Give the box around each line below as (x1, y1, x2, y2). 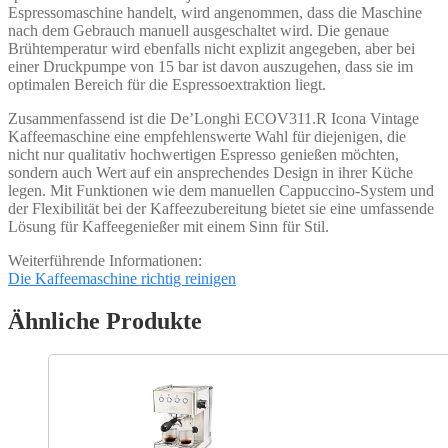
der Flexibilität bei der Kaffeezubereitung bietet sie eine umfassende (8, 199, 434, 217)
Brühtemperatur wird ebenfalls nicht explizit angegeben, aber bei (8, 39, 415, 57)
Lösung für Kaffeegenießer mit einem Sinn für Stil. (8, 217, 329, 235)
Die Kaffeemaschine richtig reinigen (8, 269, 236, 287)
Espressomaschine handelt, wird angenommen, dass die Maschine (8, 3, 422, 21)
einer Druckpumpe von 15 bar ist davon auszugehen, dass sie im (8, 57, 413, 75)
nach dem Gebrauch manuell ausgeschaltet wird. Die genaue (8, 21, 389, 39)
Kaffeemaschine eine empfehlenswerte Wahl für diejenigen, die (8, 127, 406, 145)
